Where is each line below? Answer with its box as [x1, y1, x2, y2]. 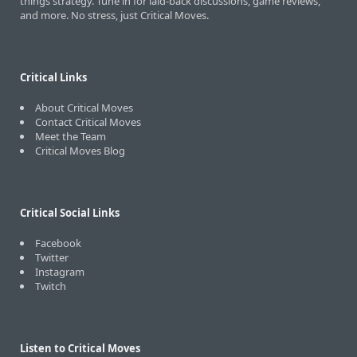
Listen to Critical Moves [20, 341, 140, 355]
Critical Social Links [20, 206, 120, 220]
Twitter [35, 250, 69, 265]
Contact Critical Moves [35, 115, 141, 129]
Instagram [35, 265, 84, 279]
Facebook [35, 236, 81, 250]
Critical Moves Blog [35, 143, 125, 158]
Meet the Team [35, 129, 106, 143]
